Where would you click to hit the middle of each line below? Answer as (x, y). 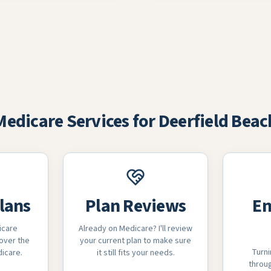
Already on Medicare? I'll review (135, 229)
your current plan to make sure (135, 241)
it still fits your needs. (135, 253)
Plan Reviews (135, 206)
